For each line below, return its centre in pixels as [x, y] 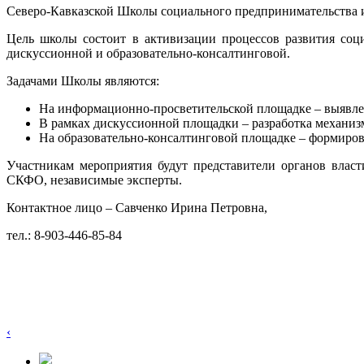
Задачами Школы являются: [83, 81]
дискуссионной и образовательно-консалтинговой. [148, 53]
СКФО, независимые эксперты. [94, 180]
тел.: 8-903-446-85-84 [64, 235]
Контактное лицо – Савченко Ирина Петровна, [137, 208]
